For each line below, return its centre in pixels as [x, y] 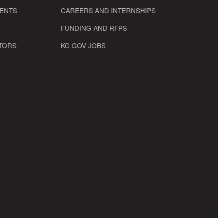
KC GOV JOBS [83, 45]
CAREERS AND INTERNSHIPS [108, 10]
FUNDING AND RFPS [94, 27]
